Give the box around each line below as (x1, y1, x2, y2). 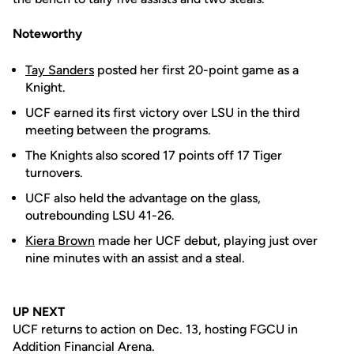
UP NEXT (13, 304, 65, 319)
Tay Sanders (25, 62, 94, 77)
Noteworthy (13, 26, 82, 41)
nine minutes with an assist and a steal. (25, 250, 245, 265)
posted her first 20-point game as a (94, 62, 299, 77)
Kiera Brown (25, 233, 95, 248)
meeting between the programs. (25, 122, 211, 137)
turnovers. (25, 165, 83, 180)
